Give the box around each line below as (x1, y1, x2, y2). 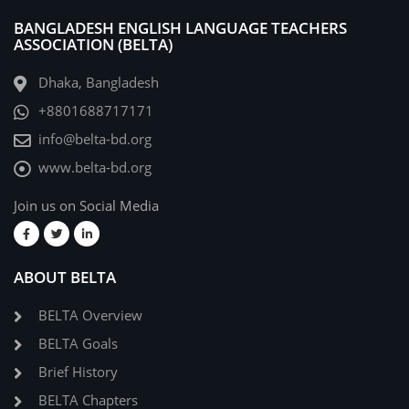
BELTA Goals (38, 335, 118, 353)
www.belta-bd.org (38, 159, 152, 177)
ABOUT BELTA (14, 266, 116, 288)
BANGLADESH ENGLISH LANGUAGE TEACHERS (14, 16, 347, 39)
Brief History (38, 363, 118, 382)
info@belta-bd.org (38, 131, 152, 149)
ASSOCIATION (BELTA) (14, 33, 173, 56)
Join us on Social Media (14, 197, 159, 215)
